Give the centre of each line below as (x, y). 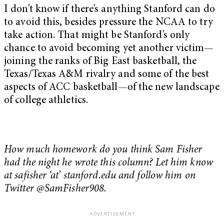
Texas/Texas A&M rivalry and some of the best (107, 74)
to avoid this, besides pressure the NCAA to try (108, 22)
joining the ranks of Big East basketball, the (100, 61)
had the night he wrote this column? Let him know (108, 163)
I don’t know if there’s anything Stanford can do (109, 9)
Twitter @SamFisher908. (55, 189)
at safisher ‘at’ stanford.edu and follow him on (100, 176)
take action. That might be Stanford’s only (97, 35)
